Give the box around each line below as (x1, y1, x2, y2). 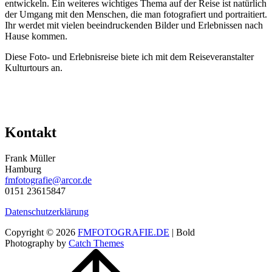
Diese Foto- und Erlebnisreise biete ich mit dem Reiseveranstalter (5, 51, 254, 62)
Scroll (186, 248, 209, 259)
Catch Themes (69, 237, 124, 248)
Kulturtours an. (5, 62, 63, 73)
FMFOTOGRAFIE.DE (78, 226, 169, 237)
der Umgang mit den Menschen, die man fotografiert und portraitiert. (5, 8, 267, 19)
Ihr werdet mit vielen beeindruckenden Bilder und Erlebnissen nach (5, 19, 263, 30)
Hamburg (5, 163, 41, 174)
